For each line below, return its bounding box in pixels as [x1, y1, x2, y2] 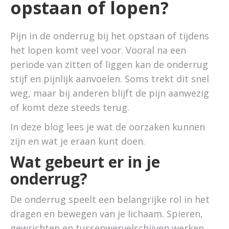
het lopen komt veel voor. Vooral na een [10, 44, 186, 56]
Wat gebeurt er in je [10, 151, 160, 172]
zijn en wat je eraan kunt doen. [10, 135, 145, 147]
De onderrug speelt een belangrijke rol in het [10, 193, 210, 205]
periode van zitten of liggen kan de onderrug [10, 58, 208, 71]
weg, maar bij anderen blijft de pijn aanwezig [10, 87, 209, 99]
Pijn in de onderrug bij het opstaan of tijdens [10, 30, 209, 42]
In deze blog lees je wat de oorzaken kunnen [10, 121, 205, 133]
